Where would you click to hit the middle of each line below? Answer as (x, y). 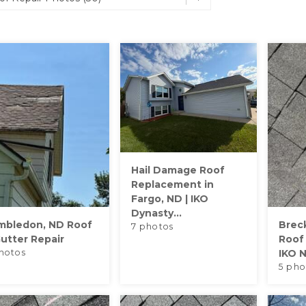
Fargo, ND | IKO (169, 199)
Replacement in (172, 184)
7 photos (152, 226)
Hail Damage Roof (178, 170)
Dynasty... (156, 213)
